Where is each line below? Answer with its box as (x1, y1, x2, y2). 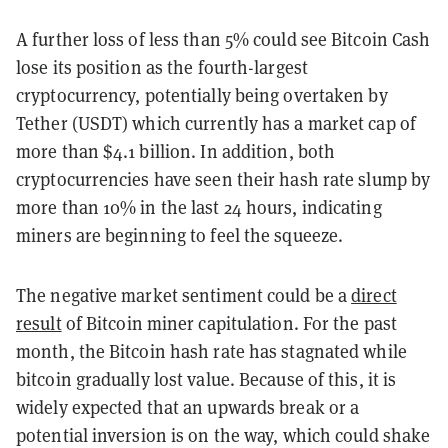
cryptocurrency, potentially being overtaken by (16, 83, 388, 107)
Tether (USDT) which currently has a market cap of (16, 111, 416, 135)
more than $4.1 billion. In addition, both (16, 139, 336, 163)
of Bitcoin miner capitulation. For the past (61, 311, 398, 335)
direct (351, 283, 397, 307)
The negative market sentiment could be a (16, 283, 352, 307)
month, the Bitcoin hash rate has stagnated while (16, 339, 407, 363)
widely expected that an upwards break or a (16, 395, 360, 419)
